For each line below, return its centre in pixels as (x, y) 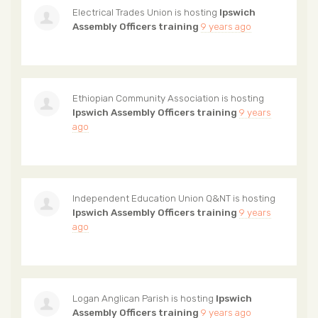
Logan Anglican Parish (121, 298)
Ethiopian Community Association (146, 98)
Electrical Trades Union (122, 12)
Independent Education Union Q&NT (152, 198)
